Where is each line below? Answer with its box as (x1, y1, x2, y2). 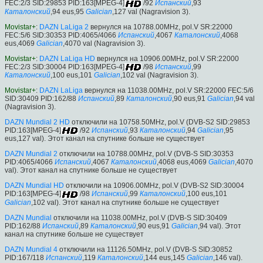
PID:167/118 (5, 253, 44, 262)
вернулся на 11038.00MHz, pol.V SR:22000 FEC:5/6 (83, 86, 254, 95)
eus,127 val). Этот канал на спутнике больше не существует (5, 134, 205, 143)
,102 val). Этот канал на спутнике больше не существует (31, 198, 220, 207)
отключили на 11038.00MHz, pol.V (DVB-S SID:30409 (52, 213, 227, 222)
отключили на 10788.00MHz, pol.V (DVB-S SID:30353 (58, 150, 234, 159)
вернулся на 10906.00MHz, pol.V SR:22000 (95, 54, 239, 63)
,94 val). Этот (198, 221, 241, 230)
